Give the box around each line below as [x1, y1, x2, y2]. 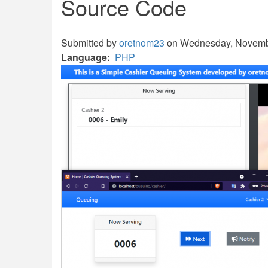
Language [61, 50, 107, 64]
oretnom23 [119, 36, 165, 50]
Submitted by [61, 36, 119, 50]
